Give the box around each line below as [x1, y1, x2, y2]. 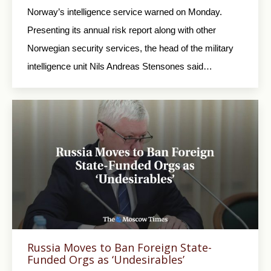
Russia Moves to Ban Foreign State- [27, 240, 212, 255]
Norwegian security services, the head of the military [27, 42, 233, 53]
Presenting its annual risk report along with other [27, 24, 216, 35]
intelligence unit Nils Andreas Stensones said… [27, 60, 212, 71]
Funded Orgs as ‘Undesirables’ [27, 252, 184, 267]
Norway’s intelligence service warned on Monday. [27, 6, 222, 17]
